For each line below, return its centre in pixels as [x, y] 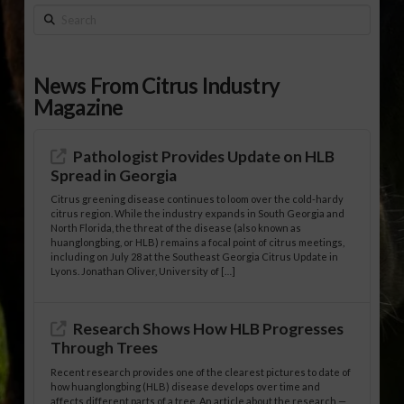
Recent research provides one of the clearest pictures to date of [201, 372]
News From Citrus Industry [156, 86]
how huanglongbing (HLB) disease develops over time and [186, 386]
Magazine [78, 107]
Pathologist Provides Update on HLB [204, 156]
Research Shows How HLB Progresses [209, 329]
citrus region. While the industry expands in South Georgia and [198, 213]
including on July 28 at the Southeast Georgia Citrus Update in [195, 256]
